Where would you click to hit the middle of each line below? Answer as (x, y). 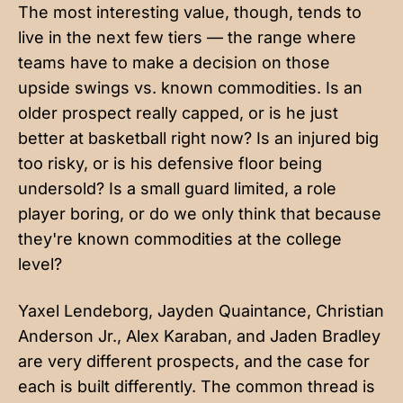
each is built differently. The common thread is (197, 386)
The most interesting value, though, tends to (190, 12)
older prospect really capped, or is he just (178, 112)
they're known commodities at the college (180, 238)
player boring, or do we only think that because (200, 213)
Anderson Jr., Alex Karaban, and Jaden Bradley (199, 336)
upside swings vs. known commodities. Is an (190, 87)
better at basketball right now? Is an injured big (198, 138)
